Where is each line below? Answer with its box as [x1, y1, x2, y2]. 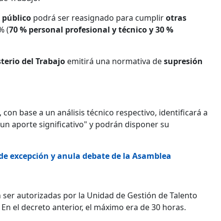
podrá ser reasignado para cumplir [31, 12, 166, 23]
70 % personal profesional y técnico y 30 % [9, 24, 173, 35]
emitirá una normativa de [65, 55, 164, 67]
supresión [164, 55, 203, 67]
